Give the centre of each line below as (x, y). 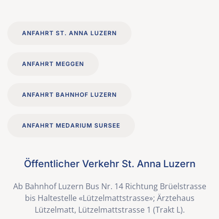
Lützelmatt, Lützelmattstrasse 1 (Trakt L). (109, 210)
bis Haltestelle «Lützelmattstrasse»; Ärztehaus (109, 198)
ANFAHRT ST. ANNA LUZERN (69, 33)
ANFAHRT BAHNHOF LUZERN (69, 95)
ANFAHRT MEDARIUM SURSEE (71, 126)
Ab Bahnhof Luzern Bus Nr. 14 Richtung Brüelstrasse (109, 186)
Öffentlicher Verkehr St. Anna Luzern (109, 164)
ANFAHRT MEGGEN (53, 64)
